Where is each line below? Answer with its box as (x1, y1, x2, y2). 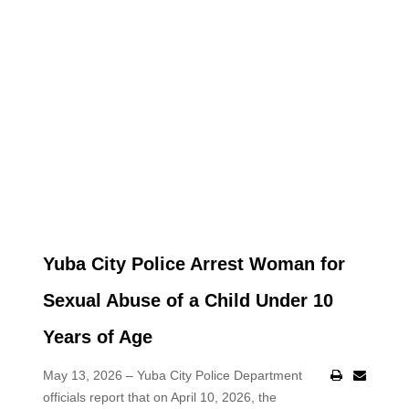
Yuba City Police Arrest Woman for (42, 254, 345, 274)
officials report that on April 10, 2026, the (42, 390, 277, 404)
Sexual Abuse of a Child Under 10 (42, 290, 333, 310)
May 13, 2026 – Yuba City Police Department (42, 368, 302, 383)
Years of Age (42, 327, 152, 347)
